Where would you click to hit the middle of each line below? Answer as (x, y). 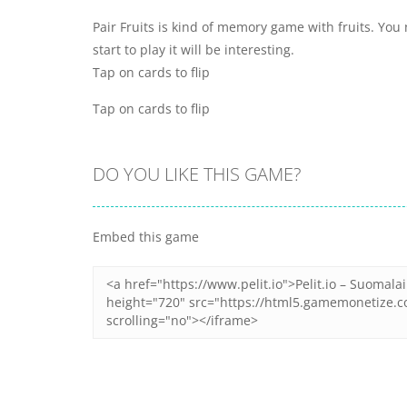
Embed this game (146, 237)
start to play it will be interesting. (194, 50)
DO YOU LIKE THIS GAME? (197, 174)
